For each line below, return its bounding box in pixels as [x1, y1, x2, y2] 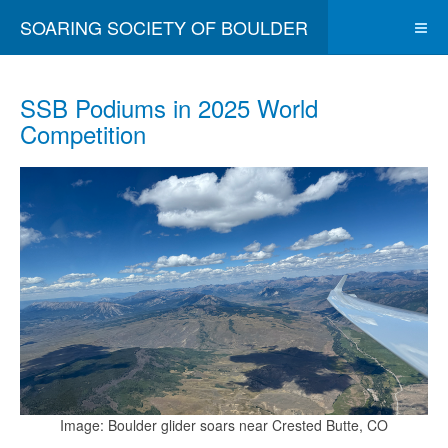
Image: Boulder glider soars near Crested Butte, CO [60, 415, 388, 436]
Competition [20, 116, 146, 151]
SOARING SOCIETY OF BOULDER [20, 14, 308, 40]
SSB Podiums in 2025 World [20, 90, 318, 125]
